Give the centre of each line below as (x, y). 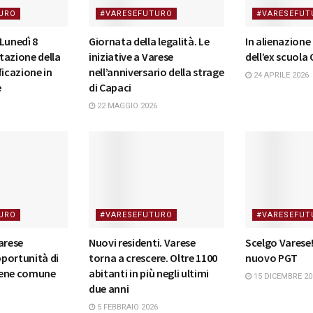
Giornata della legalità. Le (149, 41)
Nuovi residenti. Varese (142, 243)
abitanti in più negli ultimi (149, 274)
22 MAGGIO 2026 (126, 105)
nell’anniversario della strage (156, 72)
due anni (109, 289)
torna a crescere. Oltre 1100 (153, 258)
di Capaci (110, 87)
